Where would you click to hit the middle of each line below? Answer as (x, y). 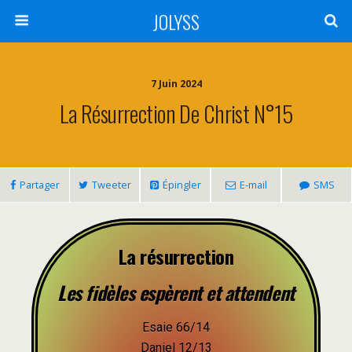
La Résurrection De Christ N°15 (176, 113)
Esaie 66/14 (176, 327)
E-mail (253, 185)
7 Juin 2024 (176, 84)
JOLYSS (176, 21)
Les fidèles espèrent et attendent (176, 292)
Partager (39, 185)
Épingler (181, 185)
